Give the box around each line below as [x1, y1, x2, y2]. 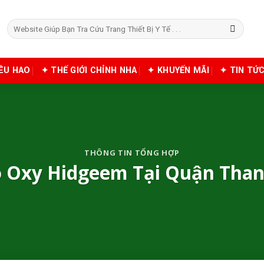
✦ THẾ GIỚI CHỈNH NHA [41, 65, 137, 75]
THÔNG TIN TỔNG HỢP [84, 147, 180, 159]
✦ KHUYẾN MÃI [147, 65, 209, 75]
